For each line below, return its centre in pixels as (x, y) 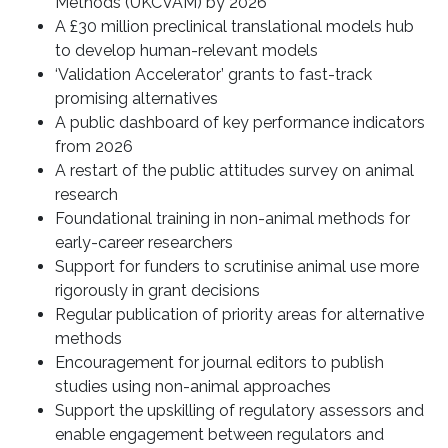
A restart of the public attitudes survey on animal (234, 171)
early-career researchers (144, 243)
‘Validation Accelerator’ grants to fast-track (213, 75)
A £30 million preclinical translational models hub (234, 27)
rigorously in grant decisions (157, 291)
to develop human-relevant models (186, 51)
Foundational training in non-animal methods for (232, 219)
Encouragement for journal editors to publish (219, 363)
